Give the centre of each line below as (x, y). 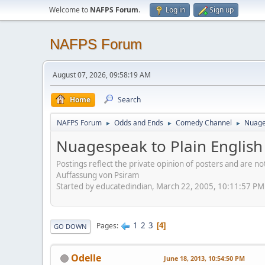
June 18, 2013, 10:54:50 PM (204, 258)
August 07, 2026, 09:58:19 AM (102, 75)
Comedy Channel (204, 123)
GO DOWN (70, 226)
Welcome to (70, 10)
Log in (175, 10)
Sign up (222, 10)
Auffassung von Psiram (98, 175)
